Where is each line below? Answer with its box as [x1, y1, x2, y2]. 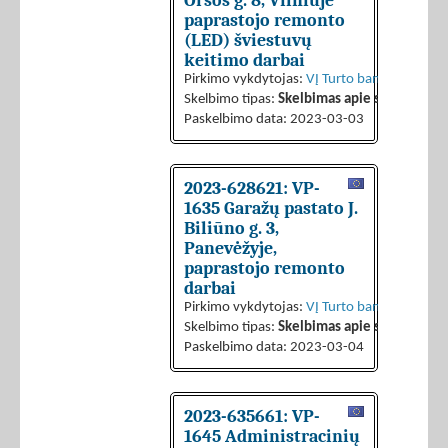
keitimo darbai [184, 50, 305, 71]
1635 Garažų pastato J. [184, 198, 358, 219]
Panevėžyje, [184, 238, 277, 259]
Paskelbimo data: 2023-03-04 [184, 340, 364, 356]
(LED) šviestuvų [184, 30, 312, 51]
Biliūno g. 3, [184, 218, 279, 239]
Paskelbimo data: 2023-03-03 [184, 112, 364, 128]
